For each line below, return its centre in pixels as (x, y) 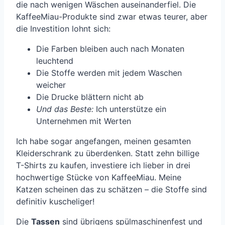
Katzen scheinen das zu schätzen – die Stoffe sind (111, 189)
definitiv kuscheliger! (55, 201)
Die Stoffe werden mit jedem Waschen (109, 73)
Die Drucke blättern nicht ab (90, 97)
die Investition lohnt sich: (63, 28)
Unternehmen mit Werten (84, 121)
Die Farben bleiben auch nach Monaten (110, 48)
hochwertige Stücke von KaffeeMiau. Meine (99, 177)
